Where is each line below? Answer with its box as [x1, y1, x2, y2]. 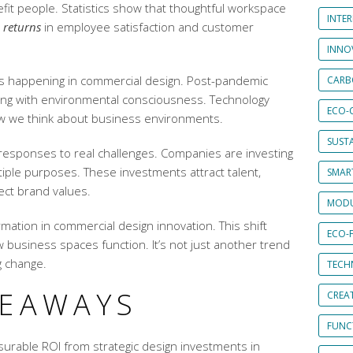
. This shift [213, 217, 267, 233]
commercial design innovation [54, 217, 213, 233]
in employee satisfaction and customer [41, 19, 254, 35]
